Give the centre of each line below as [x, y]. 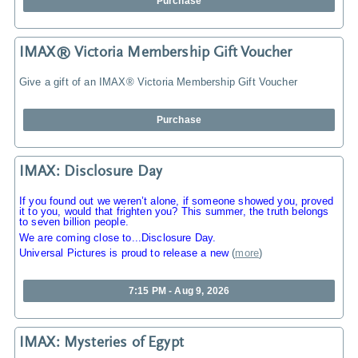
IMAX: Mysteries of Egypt [101, 344]
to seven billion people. [74, 222]
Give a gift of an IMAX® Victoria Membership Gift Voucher [158, 82]
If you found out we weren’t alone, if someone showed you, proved [177, 201]
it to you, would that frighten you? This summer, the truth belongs [174, 212]
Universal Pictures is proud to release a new [124, 253]
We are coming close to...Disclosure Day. [118, 237]
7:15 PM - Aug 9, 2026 [179, 291]
